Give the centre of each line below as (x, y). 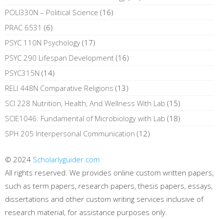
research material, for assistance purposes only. (86, 212)
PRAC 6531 (23, 27)
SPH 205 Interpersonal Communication (70, 133)
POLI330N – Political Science (52, 12)
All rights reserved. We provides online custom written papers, (109, 172)
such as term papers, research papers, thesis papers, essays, (109, 186)
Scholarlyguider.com (66, 159)
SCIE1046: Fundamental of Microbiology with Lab (85, 118)
